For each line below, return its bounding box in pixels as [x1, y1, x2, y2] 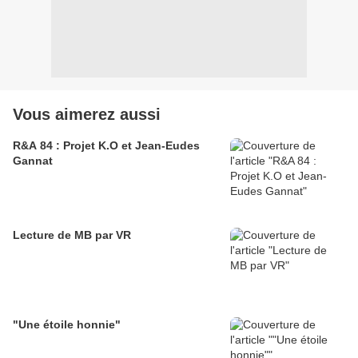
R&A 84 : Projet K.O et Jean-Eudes [13, 139, 200, 153]
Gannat [13, 154, 53, 168]
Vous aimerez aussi [13, 105, 161, 124]
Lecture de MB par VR [13, 229, 131, 242]
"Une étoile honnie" [13, 318, 121, 332]
